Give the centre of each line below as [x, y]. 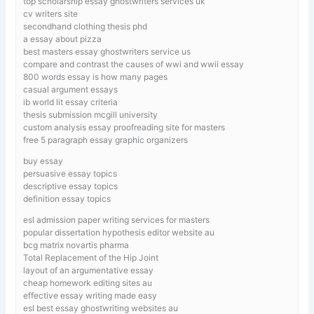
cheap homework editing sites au [88, 282]
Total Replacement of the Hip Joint [91, 257]
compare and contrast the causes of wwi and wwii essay [134, 64]
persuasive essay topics [70, 173]
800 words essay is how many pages [96, 76]
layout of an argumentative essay [89, 270]
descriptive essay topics [71, 186]
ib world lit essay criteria [71, 102]
